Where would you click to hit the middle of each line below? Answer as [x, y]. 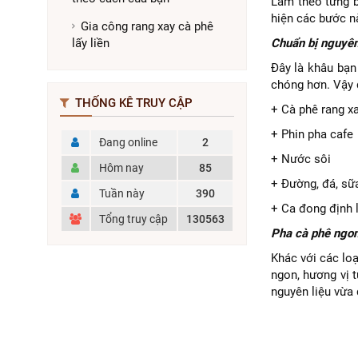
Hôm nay [121, 168]
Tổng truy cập [133, 219]
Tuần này [121, 193]
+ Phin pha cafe [312, 134]
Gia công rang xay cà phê [147, 26]
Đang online [128, 142]
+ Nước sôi [300, 159]
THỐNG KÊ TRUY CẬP [132, 103]
